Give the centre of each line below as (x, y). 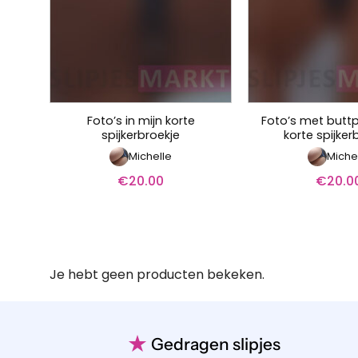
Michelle (150, 156)
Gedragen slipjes (216, 344)
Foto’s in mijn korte (141, 120)
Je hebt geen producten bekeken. (157, 275)
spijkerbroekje (141, 135)
